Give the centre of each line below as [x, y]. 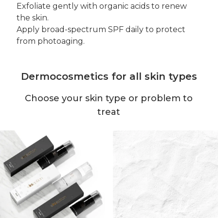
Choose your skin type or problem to [109, 99]
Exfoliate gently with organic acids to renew [101, 6]
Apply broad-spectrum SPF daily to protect [101, 30]
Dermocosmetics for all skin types [109, 77]
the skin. [32, 18]
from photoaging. [50, 41]
